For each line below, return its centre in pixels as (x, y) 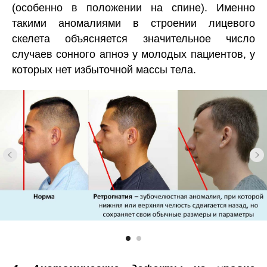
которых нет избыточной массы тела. (104, 69)
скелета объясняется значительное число (133, 38)
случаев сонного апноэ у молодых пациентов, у (133, 54)
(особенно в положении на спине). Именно (133, 7)
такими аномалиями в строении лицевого (133, 23)
